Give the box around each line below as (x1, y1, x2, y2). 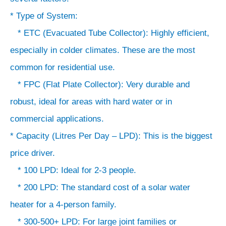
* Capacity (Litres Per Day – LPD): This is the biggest (10, 131, 212, 141)
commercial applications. (10, 114, 104, 124)
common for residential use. (10, 62, 115, 72)
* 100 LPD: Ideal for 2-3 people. (10, 165, 136, 175)
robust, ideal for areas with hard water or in (10, 96, 172, 106)
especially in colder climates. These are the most (10, 45, 195, 55)
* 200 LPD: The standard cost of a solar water (10, 182, 190, 192)
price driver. (10, 148, 55, 158)
